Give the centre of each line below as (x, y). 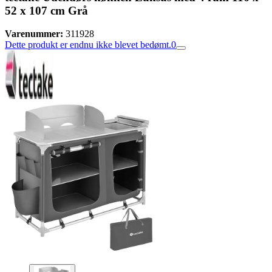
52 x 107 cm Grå (46, 10)
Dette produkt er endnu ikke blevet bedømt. (88, 45)
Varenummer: (34, 34)
